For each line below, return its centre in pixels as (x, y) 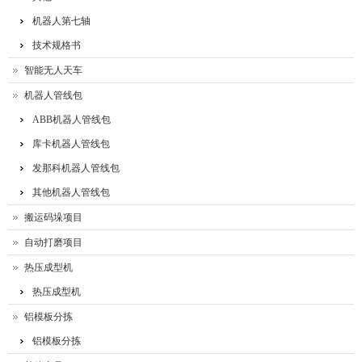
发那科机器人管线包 (76, 168)
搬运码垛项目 (53, 218)
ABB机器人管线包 (72, 120)
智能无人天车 (53, 71)
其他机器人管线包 (71, 193)
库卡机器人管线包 (71, 144)
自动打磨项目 (53, 243)
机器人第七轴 (61, 21)
